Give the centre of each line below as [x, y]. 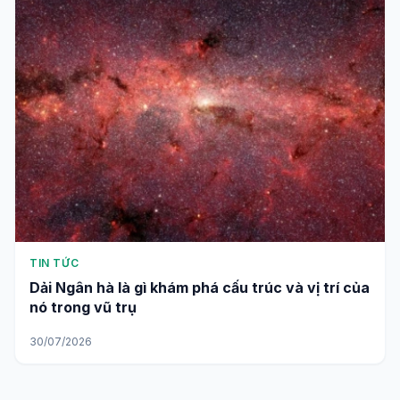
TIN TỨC [54, 262]
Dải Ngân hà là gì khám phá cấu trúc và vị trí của [200, 287]
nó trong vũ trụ [83, 307]
